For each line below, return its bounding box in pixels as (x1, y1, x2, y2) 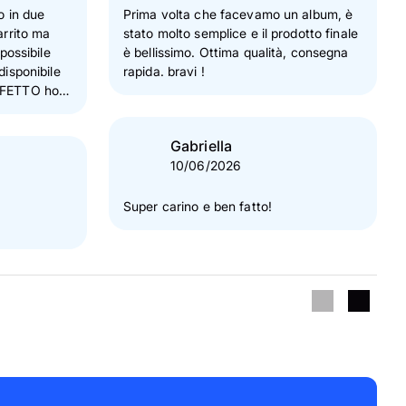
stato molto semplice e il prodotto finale (123, 25, 358, 41)
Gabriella (170, 136, 233, 155)
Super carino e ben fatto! (123, 198, 272, 214)
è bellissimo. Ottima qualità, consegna (123, 44, 349, 60)
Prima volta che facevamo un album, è (123, 6, 353, 22)
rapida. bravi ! (123, 63, 205, 79)
